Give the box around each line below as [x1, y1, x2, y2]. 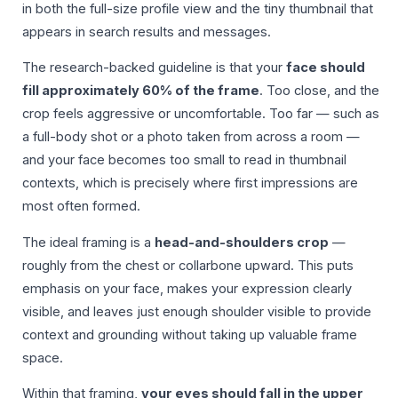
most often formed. [22, 198, 140, 215]
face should [286, 60, 365, 76]
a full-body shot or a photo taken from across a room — [22, 129, 360, 146]
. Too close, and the [259, 83, 379, 99]
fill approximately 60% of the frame [22, 83, 259, 99]
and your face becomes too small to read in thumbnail [22, 152, 346, 169]
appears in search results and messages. [22, 23, 271, 40]
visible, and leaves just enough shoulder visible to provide [22, 303, 371, 320]
